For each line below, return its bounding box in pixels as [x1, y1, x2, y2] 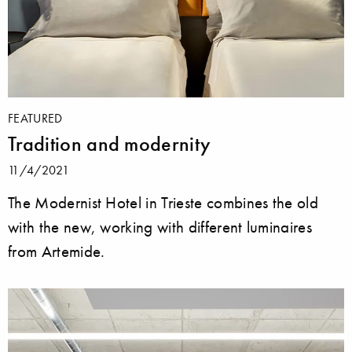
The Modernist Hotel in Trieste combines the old [8, 192, 319, 213]
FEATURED [8, 110, 63, 126]
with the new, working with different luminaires [8, 217, 313, 237]
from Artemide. [8, 241, 105, 262]
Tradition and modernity [8, 131, 211, 157]
